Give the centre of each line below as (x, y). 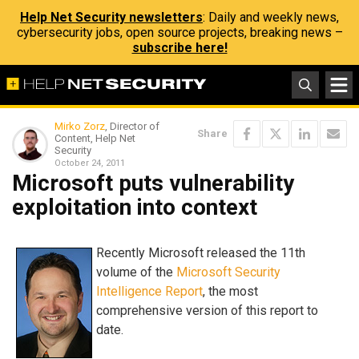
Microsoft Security (228, 272)
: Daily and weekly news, (271, 17)
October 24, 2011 (90, 163)
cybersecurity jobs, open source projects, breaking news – (179, 32)
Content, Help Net (95, 138)
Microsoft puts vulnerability (153, 183)
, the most (230, 291)
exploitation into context (135, 207)
